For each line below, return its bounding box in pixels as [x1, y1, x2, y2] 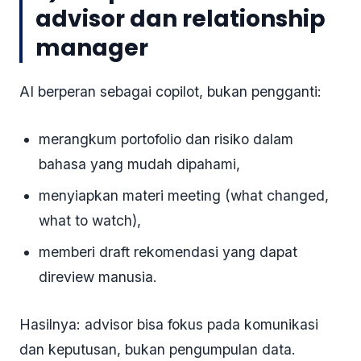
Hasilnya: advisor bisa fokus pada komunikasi [19, 316, 318, 334]
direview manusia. [39, 268, 157, 286]
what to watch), [39, 212, 141, 230]
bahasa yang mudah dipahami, [39, 156, 240, 173]
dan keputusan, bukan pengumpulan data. [19, 341, 296, 359]
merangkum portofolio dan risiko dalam [39, 131, 293, 148]
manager [35, 32, 148, 64]
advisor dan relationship [35, 3, 326, 35]
